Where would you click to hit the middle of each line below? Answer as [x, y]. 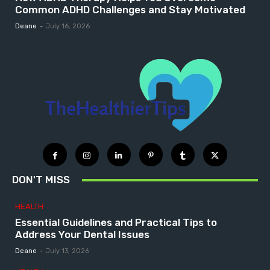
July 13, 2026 [67, 251]
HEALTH [29, 207]
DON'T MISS [41, 180]
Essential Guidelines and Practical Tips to [116, 223]
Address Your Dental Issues [82, 235]
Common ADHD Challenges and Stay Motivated [130, 9]
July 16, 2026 [68, 26]
